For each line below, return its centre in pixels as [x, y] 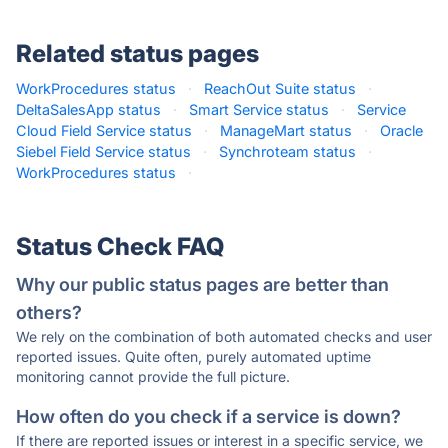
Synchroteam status [287, 151]
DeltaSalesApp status [88, 109]
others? [49, 312]
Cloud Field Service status [104, 130]
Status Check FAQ [120, 246]
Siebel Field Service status [103, 151]
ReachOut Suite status [280, 88]
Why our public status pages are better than [202, 284]
